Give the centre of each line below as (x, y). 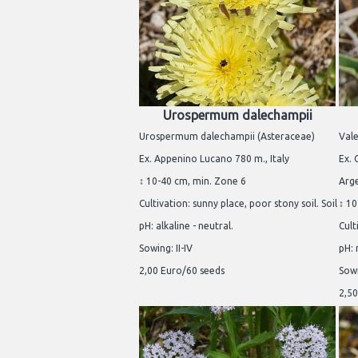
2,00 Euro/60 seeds (182, 270)
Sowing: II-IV (166, 248)
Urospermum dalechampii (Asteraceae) (227, 136)
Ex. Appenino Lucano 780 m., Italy (214, 158)
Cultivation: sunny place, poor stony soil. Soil (238, 203)
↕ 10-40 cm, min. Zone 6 (193, 181)
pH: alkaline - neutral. (186, 225)
